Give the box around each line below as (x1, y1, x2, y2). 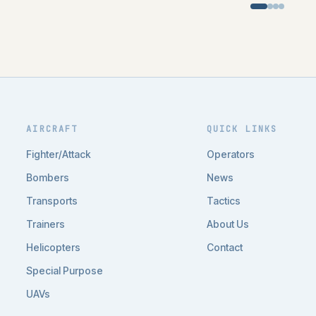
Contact (206, 241, 243, 253)
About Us (206, 218, 249, 230)
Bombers (26, 171, 70, 183)
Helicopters (26, 241, 81, 253)
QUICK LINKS (206, 123, 278, 135)
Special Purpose (26, 265, 104, 276)
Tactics (206, 195, 241, 207)
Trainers (26, 218, 66, 230)
